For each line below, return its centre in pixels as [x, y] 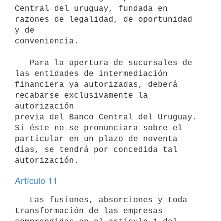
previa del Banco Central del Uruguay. [106, 117]
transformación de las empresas [89, 211]
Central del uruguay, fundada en [91, 9]
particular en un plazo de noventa [96, 139]
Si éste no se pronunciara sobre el [99, 128]
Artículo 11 [36, 180]
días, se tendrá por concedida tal [96, 150]
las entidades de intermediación [91, 74]
